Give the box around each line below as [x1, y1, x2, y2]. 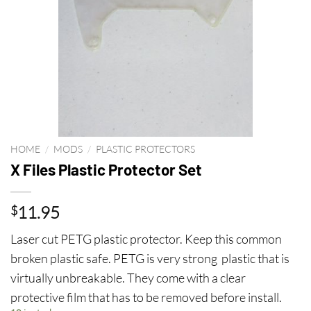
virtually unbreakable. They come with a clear [10, 269, 246, 285]
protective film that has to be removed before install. [10, 289, 282, 305]
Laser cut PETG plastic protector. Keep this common [10, 230, 282, 246]
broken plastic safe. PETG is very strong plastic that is [10, 250, 289, 266]
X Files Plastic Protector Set [10, 160, 202, 178]
